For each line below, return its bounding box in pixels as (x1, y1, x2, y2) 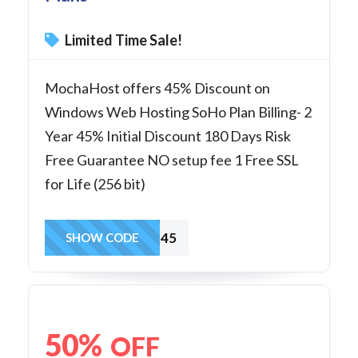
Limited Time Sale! (62, 30, 182, 49)
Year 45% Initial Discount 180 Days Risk (45, 126, 291, 145)
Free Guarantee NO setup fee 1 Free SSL (45, 150, 299, 169)
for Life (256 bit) (45, 174, 145, 193)
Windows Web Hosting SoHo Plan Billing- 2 (45, 102, 312, 121)
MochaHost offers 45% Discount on (45, 78, 270, 97)
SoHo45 (125, 229, 177, 246)
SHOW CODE (66, 229, 139, 245)
